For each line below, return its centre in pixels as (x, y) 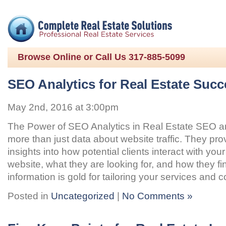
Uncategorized (83, 196)
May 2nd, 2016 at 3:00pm (63, 107)
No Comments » (157, 196)
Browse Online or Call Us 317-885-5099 (101, 57)
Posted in (29, 196)
